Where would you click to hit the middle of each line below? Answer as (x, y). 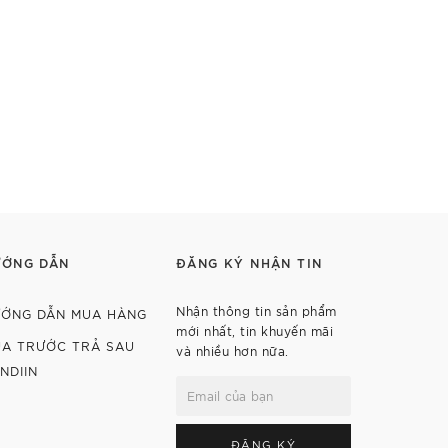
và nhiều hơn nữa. (232, 350)
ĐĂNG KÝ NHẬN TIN (249, 262)
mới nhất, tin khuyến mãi (254, 330)
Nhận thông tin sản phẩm (256, 310)
